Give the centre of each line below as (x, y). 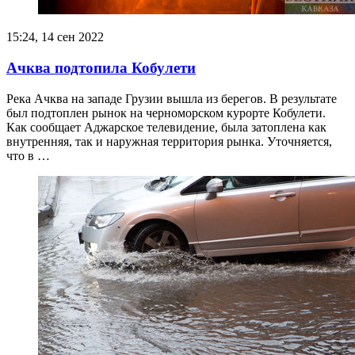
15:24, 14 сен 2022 (55, 37)
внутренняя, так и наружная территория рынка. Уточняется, (169, 141)
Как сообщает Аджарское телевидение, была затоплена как (166, 127)
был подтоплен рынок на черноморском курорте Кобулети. (166, 113)
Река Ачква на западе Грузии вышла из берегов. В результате (172, 98)
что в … (28, 155)
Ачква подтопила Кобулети (101, 67)
